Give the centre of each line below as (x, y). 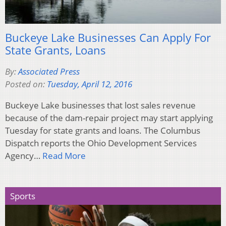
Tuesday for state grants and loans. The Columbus (103, 130)
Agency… (24, 155)
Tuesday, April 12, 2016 (90, 84)
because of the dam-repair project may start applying (109, 118)
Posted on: (26, 84)
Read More (64, 155)
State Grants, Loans (55, 50)
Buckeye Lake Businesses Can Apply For (108, 37)
